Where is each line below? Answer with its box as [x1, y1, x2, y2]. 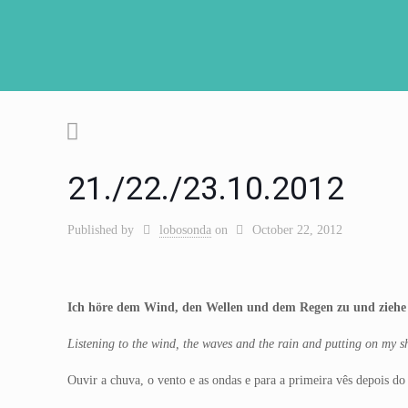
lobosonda [158, 223, 211, 237]
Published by [67, 223, 134, 237]
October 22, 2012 [252, 223, 343, 237]
